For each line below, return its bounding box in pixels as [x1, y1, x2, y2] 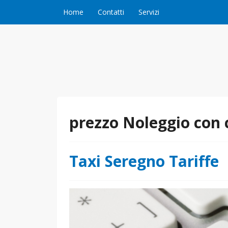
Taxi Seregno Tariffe [69, 151, 219, 172]
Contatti [98, 7, 124, 17]
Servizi [138, 7, 159, 17]
